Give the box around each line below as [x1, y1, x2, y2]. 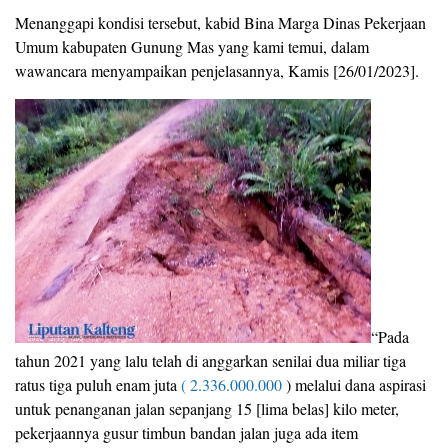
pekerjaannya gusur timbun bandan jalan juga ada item [15, 422, 358, 444]
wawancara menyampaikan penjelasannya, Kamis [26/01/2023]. [15, 60, 419, 82]
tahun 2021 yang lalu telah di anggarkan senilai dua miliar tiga [15, 350, 406, 372]
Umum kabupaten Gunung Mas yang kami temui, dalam [15, 36, 369, 58]
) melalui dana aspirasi [282, 374, 426, 396]
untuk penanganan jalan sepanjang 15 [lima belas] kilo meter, [15, 398, 399, 420]
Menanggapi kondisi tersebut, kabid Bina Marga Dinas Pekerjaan [15, 12, 426, 34]
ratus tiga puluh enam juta [15, 374, 181, 396]
